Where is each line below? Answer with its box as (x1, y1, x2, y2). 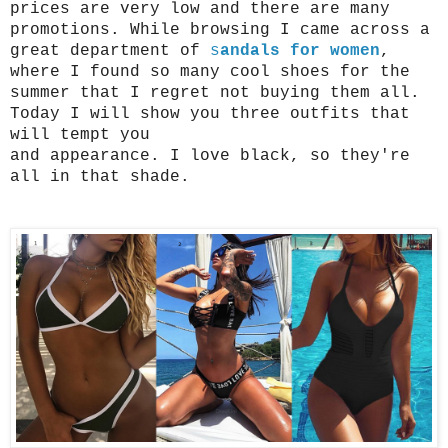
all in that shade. (10, 167, 190, 186)
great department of (10, 41, 210, 60)
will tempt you (10, 125, 150, 144)
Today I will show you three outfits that (10, 104, 410, 123)
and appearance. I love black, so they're (10, 146, 410, 165)
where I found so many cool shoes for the (10, 62, 410, 81)
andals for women (220, 41, 380, 60)
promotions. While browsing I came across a (10, 20, 430, 39)
